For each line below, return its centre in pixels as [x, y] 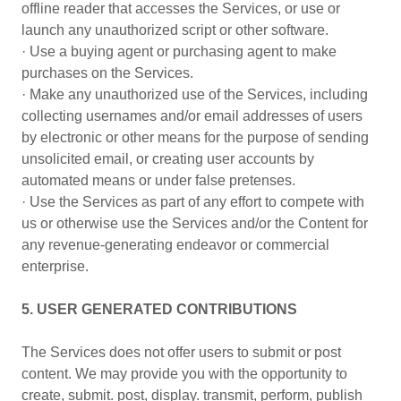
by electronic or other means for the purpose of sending [195, 137]
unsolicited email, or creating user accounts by [168, 159]
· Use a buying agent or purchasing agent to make [179, 51]
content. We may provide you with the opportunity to [184, 374]
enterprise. [55, 266]
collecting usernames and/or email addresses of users [192, 116]
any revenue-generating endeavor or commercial [175, 245]
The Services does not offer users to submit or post [181, 352]
